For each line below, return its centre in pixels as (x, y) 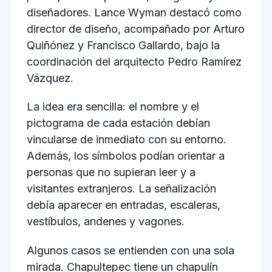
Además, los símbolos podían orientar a (125, 156)
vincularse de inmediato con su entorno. (126, 140)
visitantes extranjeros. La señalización (121, 189)
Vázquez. (50, 78)
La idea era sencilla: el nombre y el (113, 107)
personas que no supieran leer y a (111, 172)
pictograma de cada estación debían (118, 123)
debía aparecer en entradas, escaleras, (123, 205)
